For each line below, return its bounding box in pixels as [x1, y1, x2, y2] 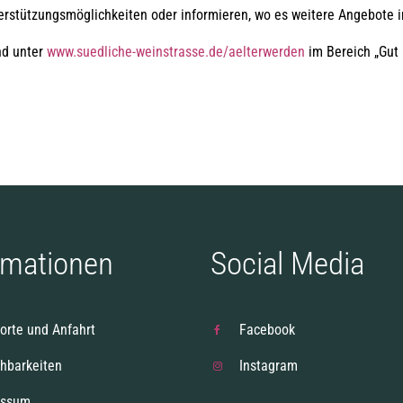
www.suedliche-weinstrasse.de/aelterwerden [47, 43, 305, 60]
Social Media [210, 246, 364, 282]
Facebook [239, 321, 296, 338]
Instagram [239, 357, 299, 374]
